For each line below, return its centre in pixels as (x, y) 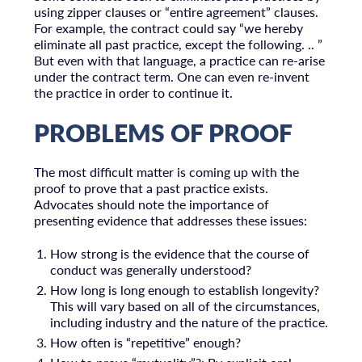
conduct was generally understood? (151, 269)
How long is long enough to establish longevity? (185, 289)
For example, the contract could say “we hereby (168, 28)
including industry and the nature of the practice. (189, 322)
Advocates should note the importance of (151, 204)
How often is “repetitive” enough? (146, 342)
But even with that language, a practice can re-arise (179, 61)
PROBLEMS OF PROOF (163, 133)
